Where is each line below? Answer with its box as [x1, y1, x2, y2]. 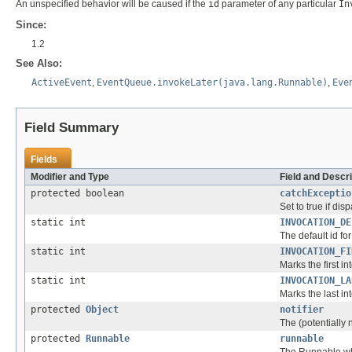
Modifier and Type [31, 170, 109, 182]
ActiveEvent [31, 76, 92, 88]
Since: [16, 18, 46, 31]
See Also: [16, 57, 62, 69]
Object [86, 303, 119, 315]
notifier [280, 303, 324, 315]
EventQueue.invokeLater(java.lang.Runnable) [97, 76, 328, 88]
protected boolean [31, 187, 124, 199]
